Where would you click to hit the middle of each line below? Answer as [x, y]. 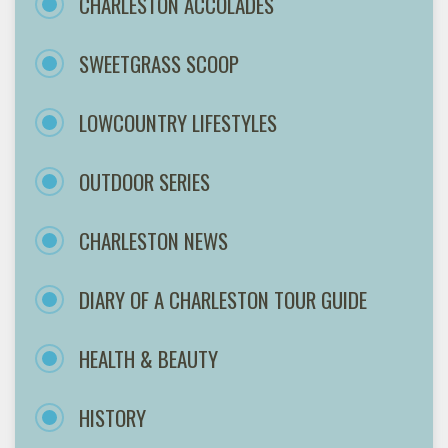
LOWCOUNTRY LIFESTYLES [178, 122]
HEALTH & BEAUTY [148, 358]
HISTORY [112, 417]
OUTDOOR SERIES [144, 181]
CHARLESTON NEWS [153, 240]
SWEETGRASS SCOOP [159, 63]
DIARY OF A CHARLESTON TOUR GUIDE [223, 299]
